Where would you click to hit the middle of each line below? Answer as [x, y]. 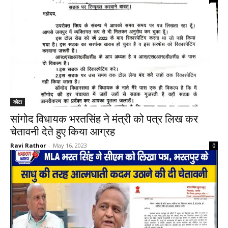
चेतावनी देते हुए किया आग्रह [64, 132]
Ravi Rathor [28, 145]
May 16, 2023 [70, 145]
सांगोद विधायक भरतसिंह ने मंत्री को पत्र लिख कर [104, 119]
